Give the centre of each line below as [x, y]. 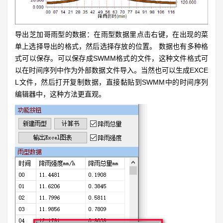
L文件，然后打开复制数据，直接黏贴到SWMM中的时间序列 [111, 82]
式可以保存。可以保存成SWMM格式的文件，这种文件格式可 [111, 58]
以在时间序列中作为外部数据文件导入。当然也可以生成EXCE [111, 70]
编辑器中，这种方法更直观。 [60, 94]
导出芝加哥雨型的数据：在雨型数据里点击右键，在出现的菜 [111, 35]
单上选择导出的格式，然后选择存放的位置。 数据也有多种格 [111, 47]
